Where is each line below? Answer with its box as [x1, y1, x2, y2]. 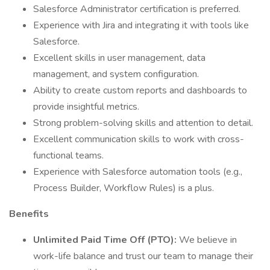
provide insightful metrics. [33, 100, 139, 113]
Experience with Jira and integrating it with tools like [33, 19, 249, 32]
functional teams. [33, 149, 104, 162]
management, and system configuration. [33, 67, 199, 81]
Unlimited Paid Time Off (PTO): [33, 233, 179, 246]
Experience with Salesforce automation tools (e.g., [33, 165, 242, 178]
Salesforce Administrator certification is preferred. [33, 2, 240, 16]
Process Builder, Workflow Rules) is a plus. [33, 181, 214, 195]
